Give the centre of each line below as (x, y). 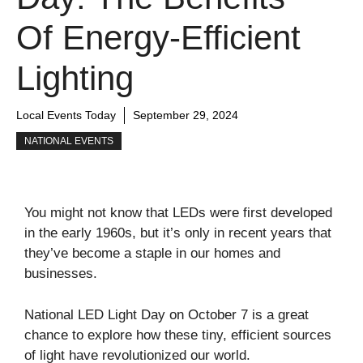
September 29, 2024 (186, 115)
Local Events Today (66, 115)
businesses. (61, 273)
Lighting (75, 78)
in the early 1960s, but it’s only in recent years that (178, 233)
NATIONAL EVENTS (69, 141)
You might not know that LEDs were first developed (178, 213)
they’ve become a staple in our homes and (152, 253)
